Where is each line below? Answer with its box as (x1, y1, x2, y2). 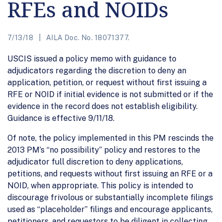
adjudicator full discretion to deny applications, (7, 157, 183, 166)
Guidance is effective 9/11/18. (7, 113, 114, 123)
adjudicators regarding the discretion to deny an (7, 65, 186, 75)
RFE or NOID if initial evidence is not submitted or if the (7, 89, 213, 99)
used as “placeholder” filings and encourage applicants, (7, 204, 213, 214)
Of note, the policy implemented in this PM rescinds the (7, 133, 214, 143)
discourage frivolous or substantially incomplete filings (7, 192, 213, 202)
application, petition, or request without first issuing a (7, 77, 207, 87)
